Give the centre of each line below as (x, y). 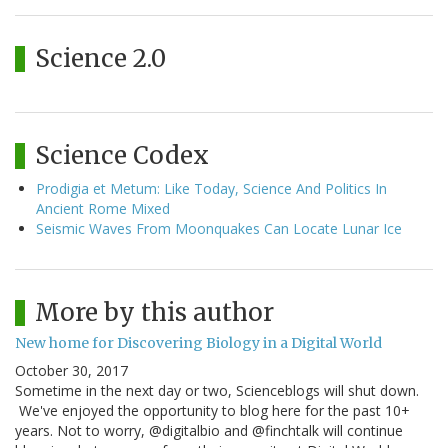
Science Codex (122, 156)
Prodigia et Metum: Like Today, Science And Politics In (211, 189)
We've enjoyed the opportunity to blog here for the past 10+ (212, 411)
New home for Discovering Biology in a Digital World (198, 343)
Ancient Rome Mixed (103, 209)
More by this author (154, 313)
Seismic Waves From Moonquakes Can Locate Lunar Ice (219, 229)
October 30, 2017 (71, 371)
